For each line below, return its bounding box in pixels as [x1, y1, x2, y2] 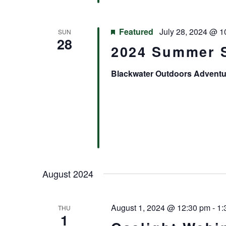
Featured [119, 26, 153, 38]
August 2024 [42, 167, 93, 181]
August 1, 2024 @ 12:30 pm [110, 202, 210, 214]
